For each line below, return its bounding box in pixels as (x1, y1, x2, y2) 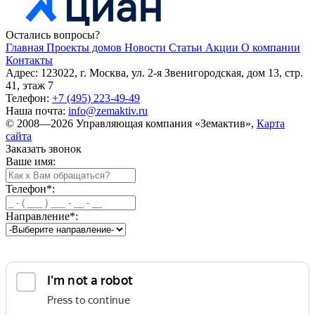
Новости (124, 41, 169, 54)
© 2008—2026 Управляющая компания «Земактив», (6, 117, 257, 130)
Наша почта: (6, 105, 68, 117)
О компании (241, 41, 300, 54)
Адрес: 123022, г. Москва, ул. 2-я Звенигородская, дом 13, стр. (6, 67, 303, 79)
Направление (6, 210, 70, 223)
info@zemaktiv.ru (68, 105, 148, 117)
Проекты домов (46, 41, 124, 54)
